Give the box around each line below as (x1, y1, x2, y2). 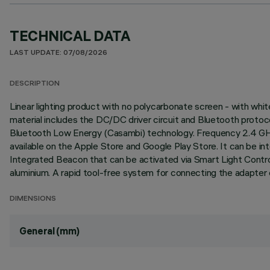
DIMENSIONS (10, 195, 56, 203)
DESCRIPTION (10, 80, 60, 88)
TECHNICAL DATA (10, 27, 131, 45)
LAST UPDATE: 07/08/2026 (10, 49, 107, 57)
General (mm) (19, 225, 80, 237)
